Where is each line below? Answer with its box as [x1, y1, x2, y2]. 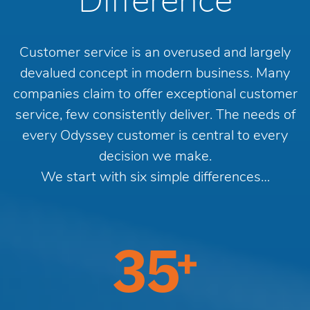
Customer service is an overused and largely [19, 46, 291, 60]
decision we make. [98, 149, 212, 164]
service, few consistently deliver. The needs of [15, 108, 295, 122]
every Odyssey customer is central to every [22, 129, 288, 143]
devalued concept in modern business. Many [20, 66, 290, 81]
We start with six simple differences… [40, 170, 270, 185]
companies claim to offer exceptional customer [12, 87, 298, 102]
